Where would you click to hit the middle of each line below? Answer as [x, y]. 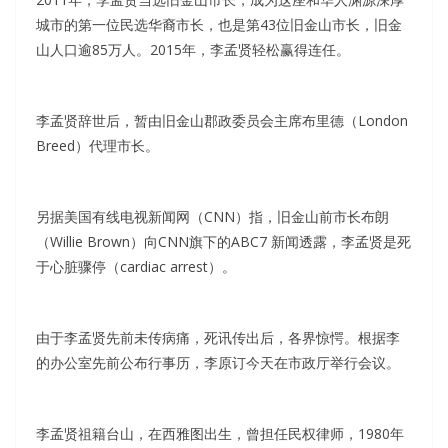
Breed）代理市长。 [97, 146]
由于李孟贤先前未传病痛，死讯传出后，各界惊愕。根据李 [218, 338]
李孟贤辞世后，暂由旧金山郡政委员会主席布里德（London [222, 121]
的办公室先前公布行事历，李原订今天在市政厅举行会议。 [218, 363]
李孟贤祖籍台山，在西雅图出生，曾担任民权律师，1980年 [220, 434]
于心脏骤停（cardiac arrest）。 [136, 267]
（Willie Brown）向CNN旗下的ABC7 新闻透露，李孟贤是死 [223, 242]
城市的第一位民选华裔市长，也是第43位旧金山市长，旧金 [219, 25]
